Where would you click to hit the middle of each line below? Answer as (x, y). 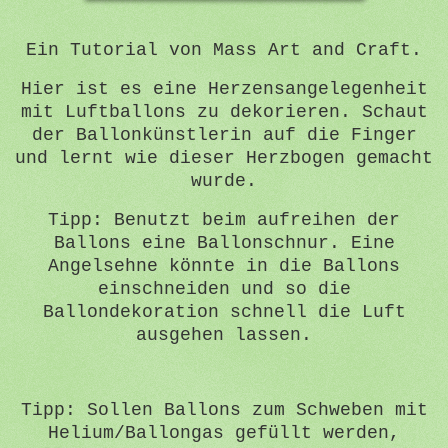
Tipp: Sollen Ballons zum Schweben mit (224, 409)
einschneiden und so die (224, 289)
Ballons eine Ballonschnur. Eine (224, 243)
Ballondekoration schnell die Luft (224, 312)
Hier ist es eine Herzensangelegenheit (224, 89)
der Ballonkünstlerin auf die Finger (224, 135)
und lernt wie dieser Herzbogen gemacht (224, 158)
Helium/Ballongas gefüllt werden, (224, 432)
